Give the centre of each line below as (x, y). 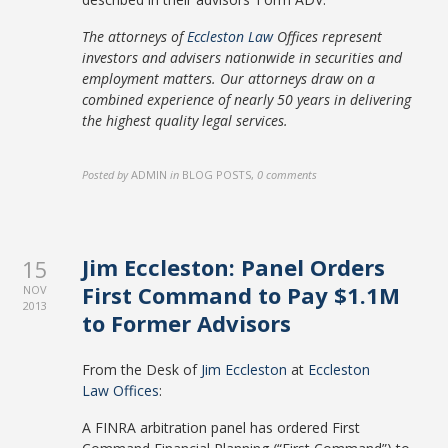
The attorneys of (135, 36)
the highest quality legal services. (185, 120)
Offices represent (328, 36)
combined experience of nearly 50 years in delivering (247, 99)
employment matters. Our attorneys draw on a (229, 78)
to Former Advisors (187, 323)
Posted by (105, 174)
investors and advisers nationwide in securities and (242, 57)
